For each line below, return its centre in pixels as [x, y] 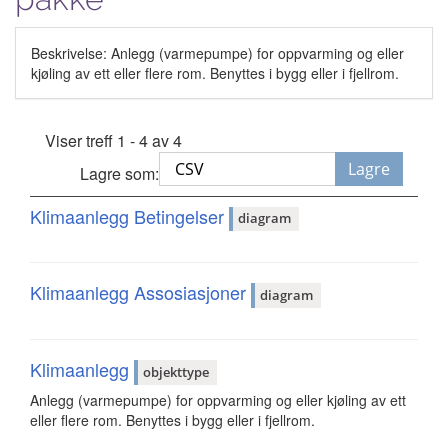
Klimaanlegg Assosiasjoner [140, 292]
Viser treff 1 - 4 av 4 [113, 140]
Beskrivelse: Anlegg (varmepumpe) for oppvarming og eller [217, 52]
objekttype [176, 371]
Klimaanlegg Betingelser [129, 215]
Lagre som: [120, 173]
